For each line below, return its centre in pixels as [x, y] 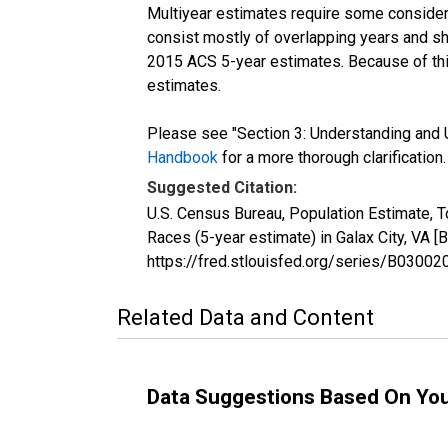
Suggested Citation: [222, 187]
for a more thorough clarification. [332, 157]
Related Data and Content [245, 317]
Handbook [182, 157]
